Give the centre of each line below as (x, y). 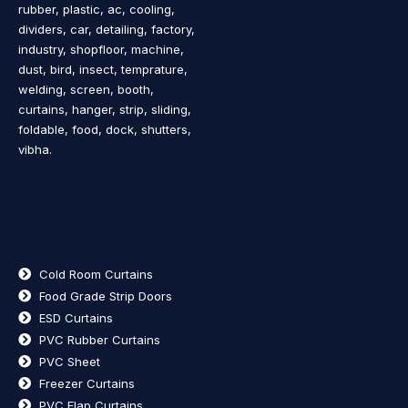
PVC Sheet (69, 361)
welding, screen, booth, (86, 89)
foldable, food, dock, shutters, (105, 129)
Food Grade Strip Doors (105, 296)
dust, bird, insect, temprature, (103, 69)
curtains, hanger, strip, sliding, (105, 109)
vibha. (35, 149)
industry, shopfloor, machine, (101, 49)
